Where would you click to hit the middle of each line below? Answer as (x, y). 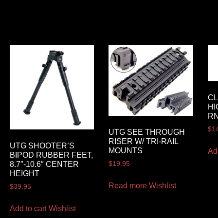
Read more (128, 185)
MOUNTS (126, 151)
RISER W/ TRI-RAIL (144, 142)
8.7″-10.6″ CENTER (44, 164)
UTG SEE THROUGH (147, 132)
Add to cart (28, 209)
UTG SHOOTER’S (42, 146)
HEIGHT (24, 174)
